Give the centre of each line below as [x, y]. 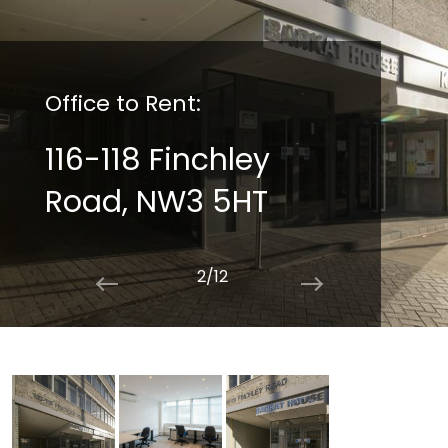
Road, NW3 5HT [156, 202]
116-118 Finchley [157, 160]
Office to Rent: [122, 104]
